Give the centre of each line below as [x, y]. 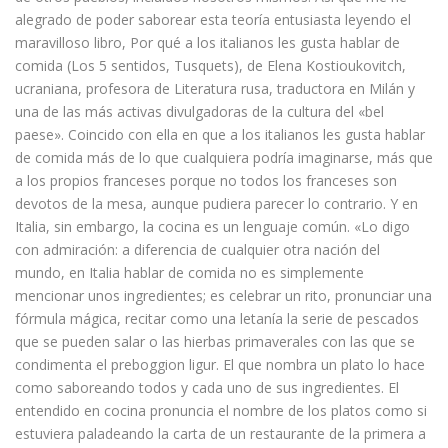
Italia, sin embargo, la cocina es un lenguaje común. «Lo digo [212, 227]
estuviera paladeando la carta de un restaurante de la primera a [220, 434]
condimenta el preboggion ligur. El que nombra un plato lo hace [220, 365]
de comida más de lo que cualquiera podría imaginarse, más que [224, 158]
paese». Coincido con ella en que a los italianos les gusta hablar [220, 135]
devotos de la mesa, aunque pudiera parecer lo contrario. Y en [216, 204]
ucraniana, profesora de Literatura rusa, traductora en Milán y [215, 89]
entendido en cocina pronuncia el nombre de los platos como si [221, 411]
